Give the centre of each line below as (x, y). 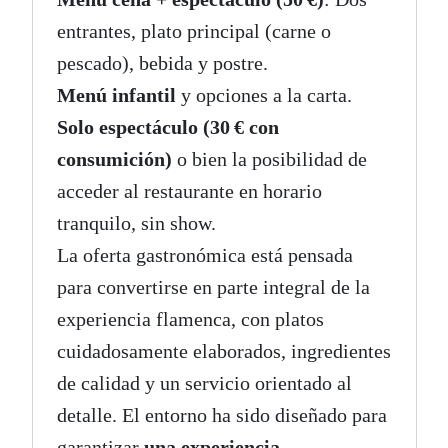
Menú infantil (116, 95)
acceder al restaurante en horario (189, 191)
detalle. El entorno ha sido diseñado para (221, 415)
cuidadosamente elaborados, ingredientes (223, 351)
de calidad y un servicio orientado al (204, 383)
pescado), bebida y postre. (162, 63)
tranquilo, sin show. (136, 223)
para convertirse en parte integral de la (213, 287)
